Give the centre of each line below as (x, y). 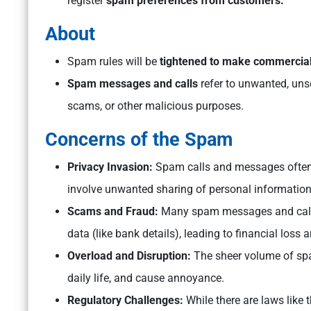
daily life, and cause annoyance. (146, 278)
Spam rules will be (112, 62)
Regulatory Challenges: (125, 301)
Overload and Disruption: (131, 256)
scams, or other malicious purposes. (155, 106)
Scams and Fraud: (114, 212)
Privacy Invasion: (111, 167)
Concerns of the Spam (139, 140)
